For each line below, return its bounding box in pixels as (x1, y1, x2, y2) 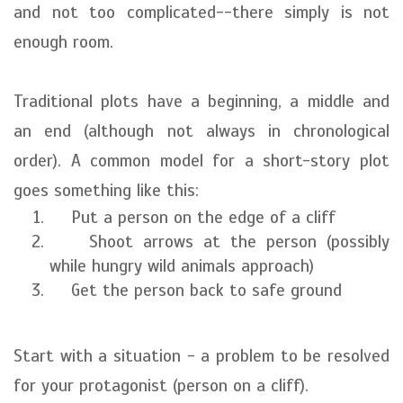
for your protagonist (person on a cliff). (13, 375, 309, 396)
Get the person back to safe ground (49, 280, 342, 300)
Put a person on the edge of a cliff (49, 207, 336, 228)
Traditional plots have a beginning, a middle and (13, 91, 390, 112)
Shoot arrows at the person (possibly (49, 231, 390, 252)
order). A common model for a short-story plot (13, 150, 390, 171)
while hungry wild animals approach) (49, 255, 314, 276)
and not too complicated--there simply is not (13, 2, 390, 22)
